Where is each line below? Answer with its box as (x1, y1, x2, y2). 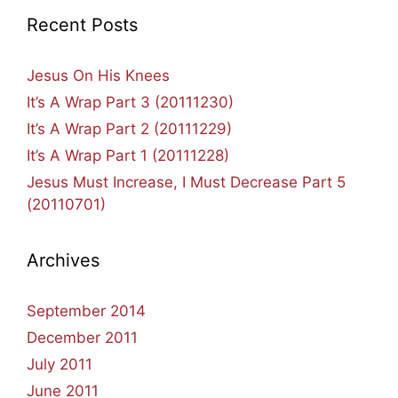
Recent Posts (27, 14, 138, 36)
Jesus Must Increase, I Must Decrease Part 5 (27, 173, 346, 191)
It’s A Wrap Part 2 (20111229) (27, 120, 232, 138)
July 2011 (27, 355, 92, 373)
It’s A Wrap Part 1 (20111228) (27, 147, 229, 164)
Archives (27, 250, 99, 271)
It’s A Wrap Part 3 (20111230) (27, 93, 234, 111)
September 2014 (27, 302, 146, 320)
